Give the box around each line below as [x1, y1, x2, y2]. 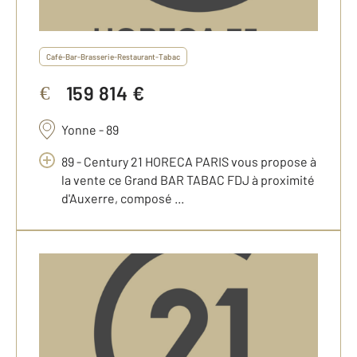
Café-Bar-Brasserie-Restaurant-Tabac [46, 52, 180, 62]
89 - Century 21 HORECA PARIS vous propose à [61, 154, 316, 170]
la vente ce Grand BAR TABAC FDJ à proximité [61, 172, 315, 188]
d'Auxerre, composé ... [61, 190, 184, 206]
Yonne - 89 [61, 122, 120, 138]
